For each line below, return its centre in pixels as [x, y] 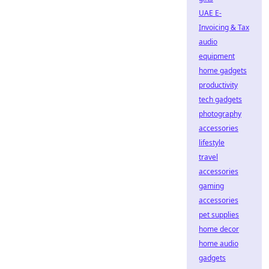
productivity [218, 85]
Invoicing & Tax [224, 27]
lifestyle [212, 143]
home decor [219, 229]
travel [208, 157]
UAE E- [210, 13]
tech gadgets [220, 99]
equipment [217, 56]
